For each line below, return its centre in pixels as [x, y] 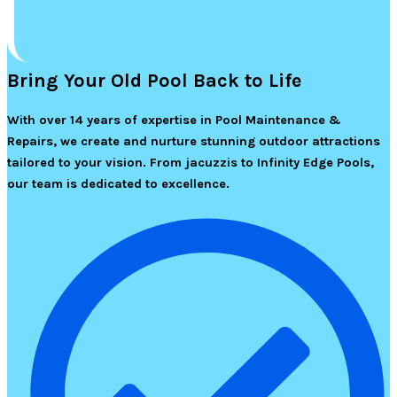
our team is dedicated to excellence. [118, 184]
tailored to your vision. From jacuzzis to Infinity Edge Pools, [191, 163]
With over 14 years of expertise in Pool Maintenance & [174, 121]
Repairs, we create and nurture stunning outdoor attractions [194, 142]
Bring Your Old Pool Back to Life [154, 81]
